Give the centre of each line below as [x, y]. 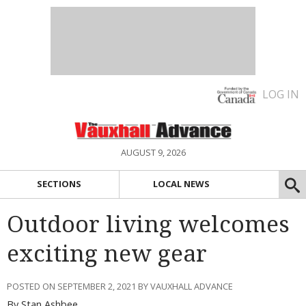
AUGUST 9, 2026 [153, 152]
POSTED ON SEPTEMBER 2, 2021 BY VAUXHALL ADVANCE [120, 286]
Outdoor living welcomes [148, 224]
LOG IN [281, 94]
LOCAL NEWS [182, 184]
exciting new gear [107, 253]
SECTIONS [59, 184]
